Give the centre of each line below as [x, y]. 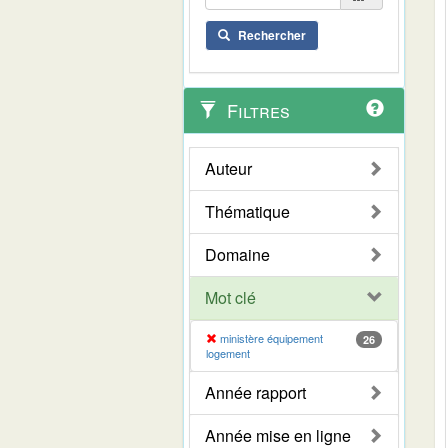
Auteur [228, 168]
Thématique [247, 211]
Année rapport [255, 392]
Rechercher [272, 34]
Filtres [256, 109]
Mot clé [230, 297]
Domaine [237, 254]
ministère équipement [270, 337]
